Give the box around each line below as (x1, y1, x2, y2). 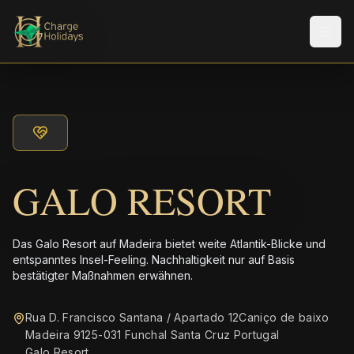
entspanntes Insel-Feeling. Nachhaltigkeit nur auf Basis (13, 253, 295, 266)
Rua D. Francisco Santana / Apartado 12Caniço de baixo (25, 311, 330, 324)
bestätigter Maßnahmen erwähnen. (13, 269, 193, 282)
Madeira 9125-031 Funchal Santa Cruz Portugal (25, 328, 280, 341)
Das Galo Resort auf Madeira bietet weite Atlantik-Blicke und (13, 237, 326, 250)
